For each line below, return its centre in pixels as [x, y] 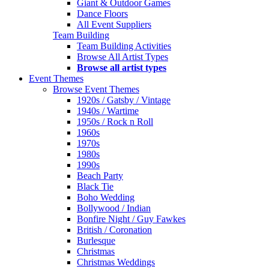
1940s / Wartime [108, 111]
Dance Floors [102, 14]
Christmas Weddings [116, 262]
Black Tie [95, 186]
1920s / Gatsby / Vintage [124, 100]
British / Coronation [114, 230]
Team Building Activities [124, 46]
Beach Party [100, 176]
